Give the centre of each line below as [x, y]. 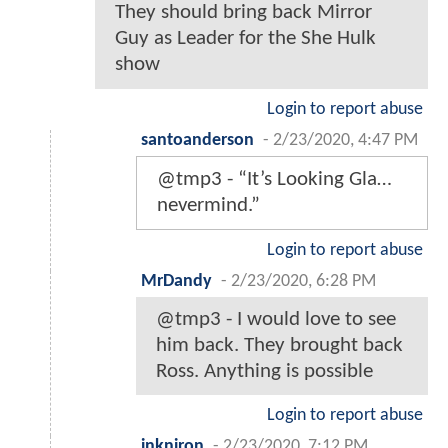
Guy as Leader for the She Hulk [245, 39]
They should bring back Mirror [243, 13]
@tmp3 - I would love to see [276, 320]
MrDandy [176, 282]
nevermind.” [208, 206]
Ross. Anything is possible [264, 372]
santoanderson [197, 141]
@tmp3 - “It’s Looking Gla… [274, 180]
